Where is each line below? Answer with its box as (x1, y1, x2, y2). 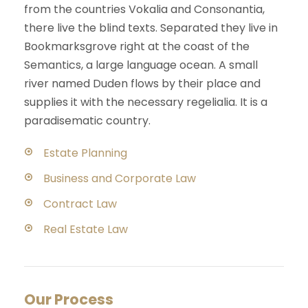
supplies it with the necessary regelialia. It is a (24, 93, 267, 110)
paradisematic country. (24, 112, 151, 129)
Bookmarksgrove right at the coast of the (24, 38, 250, 54)
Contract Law (43, 195, 117, 212)
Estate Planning (43, 144, 127, 161)
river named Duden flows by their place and (24, 75, 261, 91)
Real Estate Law (43, 221, 128, 237)
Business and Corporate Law (43, 170, 196, 186)
